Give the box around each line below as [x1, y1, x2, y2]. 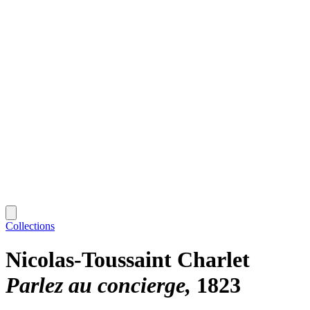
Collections [6, 219, 55, 232]
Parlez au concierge [6, 273, 185, 298]
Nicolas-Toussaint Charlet [6, 247, 250, 273]
